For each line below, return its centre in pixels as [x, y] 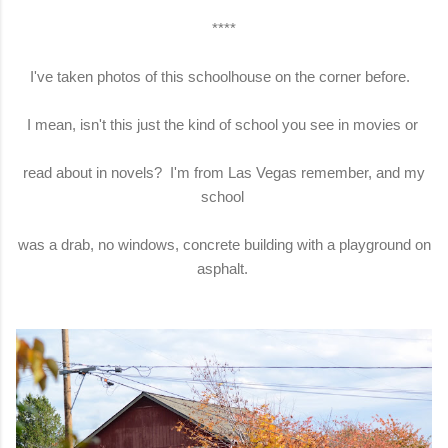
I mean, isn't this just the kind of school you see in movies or [224, 124]
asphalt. [224, 268]
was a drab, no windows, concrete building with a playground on [224, 244]
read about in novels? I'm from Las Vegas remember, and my [224, 172]
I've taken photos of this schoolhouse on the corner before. [224, 76]
